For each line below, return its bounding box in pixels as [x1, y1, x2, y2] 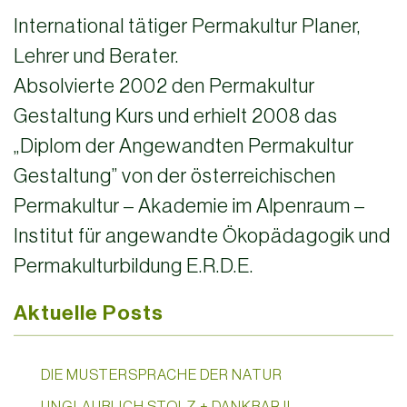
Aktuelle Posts [14, 301, 164, 325]
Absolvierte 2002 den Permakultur [14, 74, 315, 97]
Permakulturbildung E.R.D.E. [14, 254, 253, 277]
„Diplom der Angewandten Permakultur [14, 134, 354, 157]
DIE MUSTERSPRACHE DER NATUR [41, 365, 283, 382]
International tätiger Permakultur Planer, [14, 15, 361, 37]
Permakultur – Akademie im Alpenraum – [14, 194, 365, 217]
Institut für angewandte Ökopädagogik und [14, 224, 391, 247]
